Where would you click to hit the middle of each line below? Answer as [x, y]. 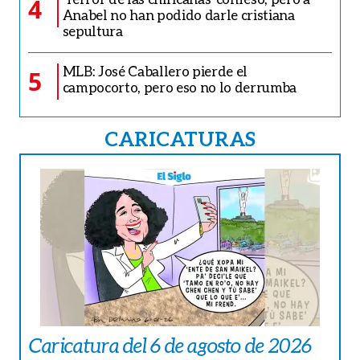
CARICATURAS [180, 138]
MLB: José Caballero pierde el [155, 71]
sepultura [92, 31]
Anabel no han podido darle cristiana [178, 14]
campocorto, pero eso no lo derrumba [179, 87]
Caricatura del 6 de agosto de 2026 [171, 345]
